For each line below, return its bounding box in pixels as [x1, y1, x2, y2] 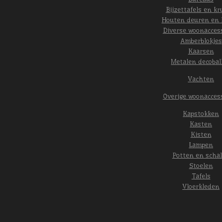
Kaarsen [188, 47, 214, 55]
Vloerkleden [182, 182, 220, 191]
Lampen [189, 141, 213, 149]
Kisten [190, 130, 212, 139]
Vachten [188, 75, 214, 83]
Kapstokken [183, 110, 219, 118]
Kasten [190, 120, 212, 128]
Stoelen [189, 162, 213, 170]
